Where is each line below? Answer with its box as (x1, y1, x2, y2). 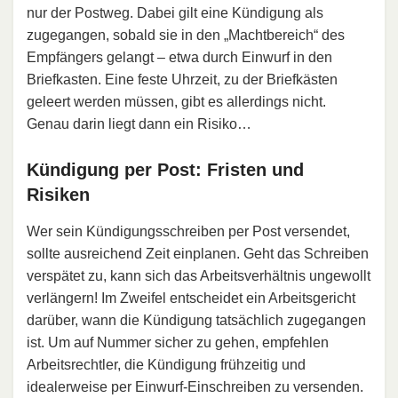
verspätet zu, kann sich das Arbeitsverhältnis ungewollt (27, 268, 370, 284)
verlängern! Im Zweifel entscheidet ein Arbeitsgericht (27, 291, 355, 306)
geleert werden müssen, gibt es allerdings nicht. (27, 94, 326, 110)
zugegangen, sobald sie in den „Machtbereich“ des (27, 28, 345, 44)
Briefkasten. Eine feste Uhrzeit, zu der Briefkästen (27, 72, 338, 88)
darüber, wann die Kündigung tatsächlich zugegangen (27, 313, 366, 329)
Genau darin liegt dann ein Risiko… (27, 116, 251, 132)
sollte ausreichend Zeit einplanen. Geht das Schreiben (27, 246, 369, 262)
